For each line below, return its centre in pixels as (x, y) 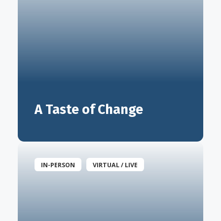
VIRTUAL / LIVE (115, 165)
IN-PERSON (58, 165)
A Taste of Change (89, 109)
